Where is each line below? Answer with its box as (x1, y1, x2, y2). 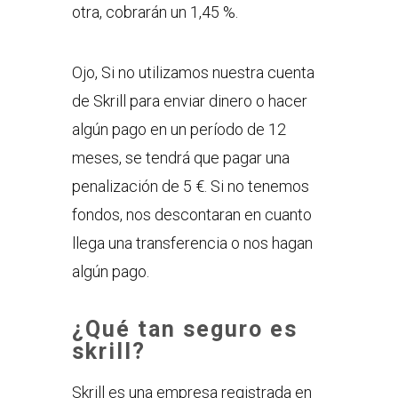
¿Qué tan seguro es (71, 315, 298, 342)
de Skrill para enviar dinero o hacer (71, 91, 307, 110)
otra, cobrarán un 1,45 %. (71, 2, 238, 21)
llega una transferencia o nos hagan (71, 233, 313, 252)
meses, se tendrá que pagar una (71, 147, 290, 167)
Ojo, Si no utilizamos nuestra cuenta (71, 62, 314, 82)
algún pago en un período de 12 (71, 119, 286, 139)
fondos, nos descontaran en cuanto (71, 204, 312, 224)
